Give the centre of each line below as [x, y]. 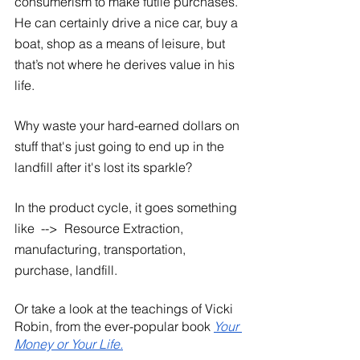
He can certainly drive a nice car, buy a [128, 22]
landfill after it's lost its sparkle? [103, 167]
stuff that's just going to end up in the [121, 146]
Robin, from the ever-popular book [114, 326]
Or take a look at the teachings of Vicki [125, 308]
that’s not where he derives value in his [126, 64]
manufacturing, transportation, [102, 249]
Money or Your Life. [69, 344]
